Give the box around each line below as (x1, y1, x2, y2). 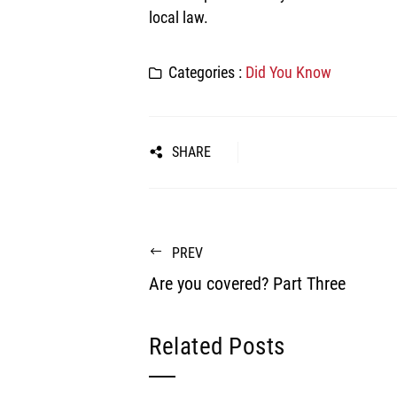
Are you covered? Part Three (149, 274, 346, 294)
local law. (149, 8, 208, 27)
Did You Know (245, 63, 331, 82)
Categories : (168, 63, 245, 82)
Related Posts (149, 332, 285, 361)
